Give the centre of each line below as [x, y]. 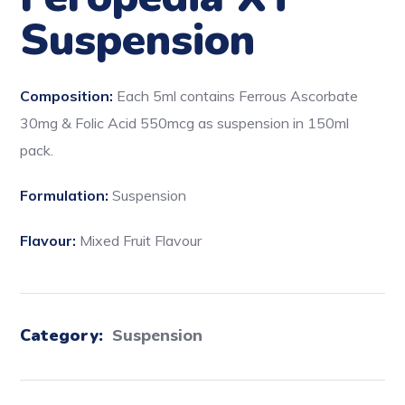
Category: [64, 336]
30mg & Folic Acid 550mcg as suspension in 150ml [185, 123]
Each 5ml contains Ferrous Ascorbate [238, 96]
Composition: [69, 96]
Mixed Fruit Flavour [141, 241]
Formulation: [66, 196]
